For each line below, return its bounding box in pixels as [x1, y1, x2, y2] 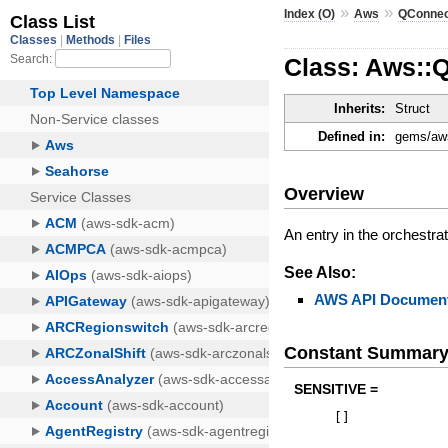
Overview [284, 183, 365, 204]
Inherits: [334, 101, 386, 117]
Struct [395, 101, 431, 117]
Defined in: [318, 129, 386, 145]
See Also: [284, 263, 357, 281]
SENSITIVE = [294, 381, 379, 398]
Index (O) [284, 6, 336, 21]
